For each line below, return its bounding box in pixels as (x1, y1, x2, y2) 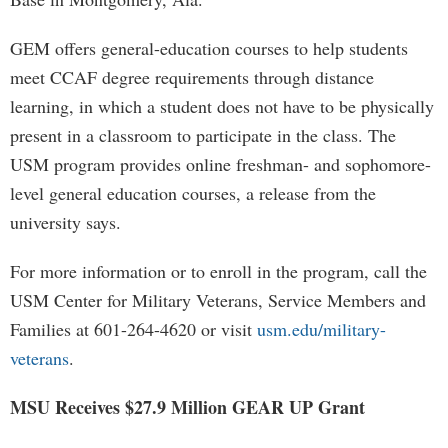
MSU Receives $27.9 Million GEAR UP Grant (10, 394, 365, 420)
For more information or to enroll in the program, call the (10, 259, 427, 283)
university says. (10, 210, 121, 234)
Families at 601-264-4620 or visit (10, 317, 257, 341)
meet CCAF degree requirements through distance (10, 65, 374, 89)
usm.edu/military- (257, 317, 386, 341)
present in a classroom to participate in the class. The (10, 123, 396, 147)
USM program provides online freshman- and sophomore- (10, 152, 431, 176)
